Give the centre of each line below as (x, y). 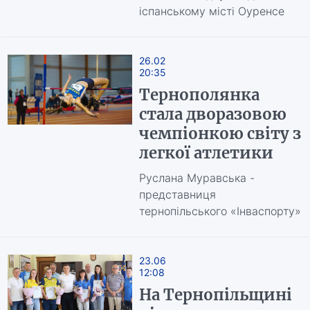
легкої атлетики (206, 153)
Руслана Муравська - (197, 178)
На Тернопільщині (215, 295)
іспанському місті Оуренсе (211, 11)
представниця (177, 194)
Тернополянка (199, 95)
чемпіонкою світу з (220, 134)
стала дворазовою (212, 114)
